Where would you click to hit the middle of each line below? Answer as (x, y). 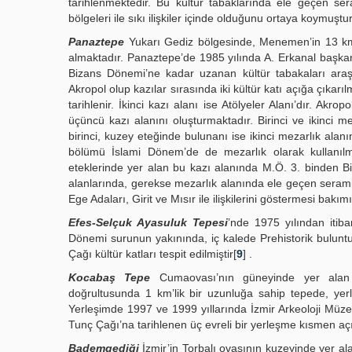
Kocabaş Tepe (110, 277)
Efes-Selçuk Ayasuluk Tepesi (148, 222)
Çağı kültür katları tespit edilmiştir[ (152, 254)
